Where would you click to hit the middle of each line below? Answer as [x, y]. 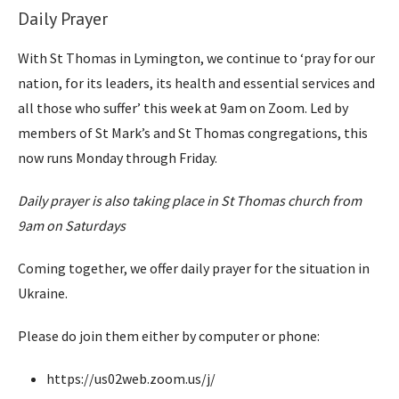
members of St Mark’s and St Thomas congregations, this [193, 132]
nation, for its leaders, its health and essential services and [196, 82]
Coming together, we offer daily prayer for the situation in [194, 268]
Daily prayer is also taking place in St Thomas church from [190, 200]
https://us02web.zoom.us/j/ [131, 378]
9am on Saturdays [72, 225]
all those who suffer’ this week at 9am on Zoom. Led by [183, 107]
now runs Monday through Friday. [118, 157]
